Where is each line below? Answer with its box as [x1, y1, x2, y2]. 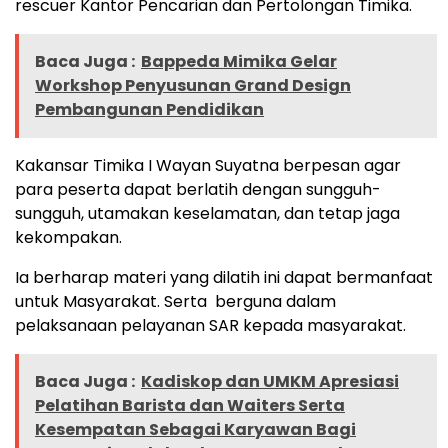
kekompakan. [15, 226, 122, 250]
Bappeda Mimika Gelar [141, 50, 337, 74]
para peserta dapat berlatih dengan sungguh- [15, 178, 381, 202]
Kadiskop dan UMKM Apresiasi [141, 370, 399, 394]
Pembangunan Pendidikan [35, 98, 264, 122]
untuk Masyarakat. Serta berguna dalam [15, 290, 336, 314]
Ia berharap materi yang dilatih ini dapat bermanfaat [15, 266, 433, 290]
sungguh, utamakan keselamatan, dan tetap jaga [15, 202, 400, 226]
